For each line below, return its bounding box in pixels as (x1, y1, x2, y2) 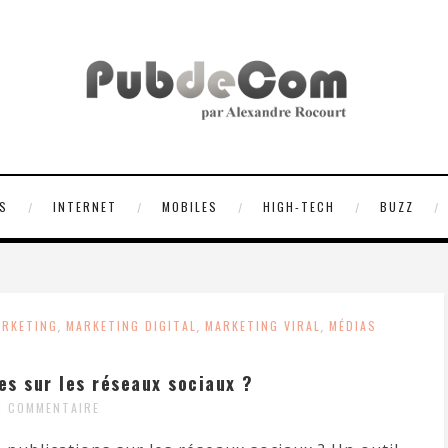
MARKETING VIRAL (205, 317, 321, 334)
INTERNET (52, 198, 117, 215)
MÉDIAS (329, 317, 377, 334)
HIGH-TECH (262, 198, 335, 215)
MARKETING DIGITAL (66, 317, 197, 334)
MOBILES (161, 198, 218, 215)
